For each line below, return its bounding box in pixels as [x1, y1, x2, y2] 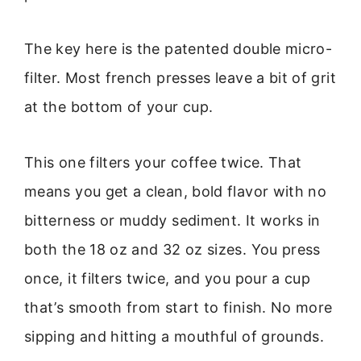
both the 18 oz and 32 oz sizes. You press [24, 240, 321, 258]
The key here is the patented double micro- [24, 40, 333, 58]
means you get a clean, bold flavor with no [24, 182, 327, 200]
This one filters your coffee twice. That [24, 153, 302, 171]
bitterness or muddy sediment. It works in [24, 211, 321, 229]
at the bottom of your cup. [24, 98, 214, 116]
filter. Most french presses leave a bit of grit [24, 69, 336, 87]
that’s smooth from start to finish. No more [24, 298, 333, 316]
